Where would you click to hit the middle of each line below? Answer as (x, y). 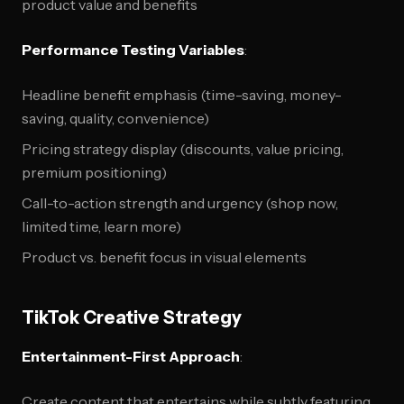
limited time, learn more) (101, 226)
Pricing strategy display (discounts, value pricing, (183, 149)
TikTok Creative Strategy (132, 317)
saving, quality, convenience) (115, 118)
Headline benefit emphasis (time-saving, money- (182, 95)
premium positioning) (94, 172)
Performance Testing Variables (133, 50)
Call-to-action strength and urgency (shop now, (180, 203)
